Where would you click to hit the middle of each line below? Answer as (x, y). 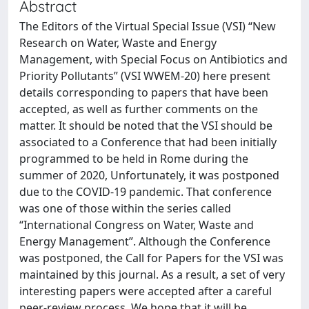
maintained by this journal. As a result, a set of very (152, 275)
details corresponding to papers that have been (144, 92)
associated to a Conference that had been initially (148, 142)
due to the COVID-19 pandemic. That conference (146, 192)
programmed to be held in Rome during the (134, 159)
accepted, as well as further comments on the (139, 109)
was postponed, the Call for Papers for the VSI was (151, 258)
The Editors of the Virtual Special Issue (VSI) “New (148, 26)
